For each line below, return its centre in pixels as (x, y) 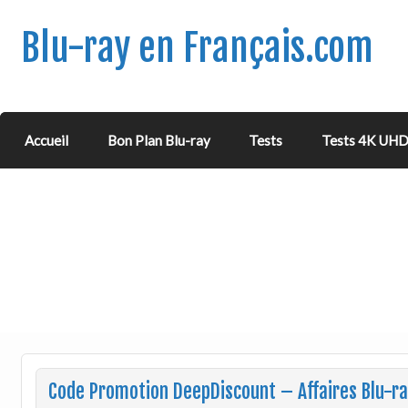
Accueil (47, 141)
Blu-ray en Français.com (197, 47)
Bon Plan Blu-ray (158, 141)
